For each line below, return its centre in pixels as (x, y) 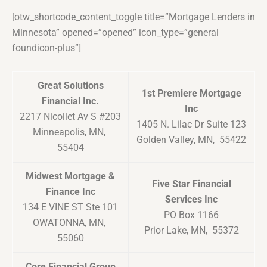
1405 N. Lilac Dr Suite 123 (191, 125)
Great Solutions (70, 86)
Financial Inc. (70, 101)
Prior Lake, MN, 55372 (191, 231)
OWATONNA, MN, (70, 223)
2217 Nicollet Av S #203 (70, 117)
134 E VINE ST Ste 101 (70, 207)
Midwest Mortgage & (70, 176)
